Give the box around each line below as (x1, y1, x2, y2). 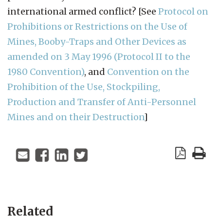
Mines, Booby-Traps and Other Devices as (7, 36, 186, 47)
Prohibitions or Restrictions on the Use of (7, 20, 187, 32)
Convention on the (107, 66, 189, 77)
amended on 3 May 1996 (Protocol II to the (7, 51, 190, 62)
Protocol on (158, 5, 208, 17)
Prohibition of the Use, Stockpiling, (7, 81, 160, 92)
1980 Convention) (7, 66, 84, 77)
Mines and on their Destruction (7, 111, 144, 123)
